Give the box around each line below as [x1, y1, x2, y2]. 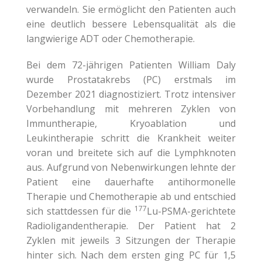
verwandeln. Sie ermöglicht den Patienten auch [26, 3, 236, 16]
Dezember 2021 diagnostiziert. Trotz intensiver [26, 88, 236, 101]
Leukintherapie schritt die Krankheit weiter [26, 132, 236, 145]
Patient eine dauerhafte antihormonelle [26, 175, 236, 189]
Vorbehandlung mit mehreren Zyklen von [26, 102, 236, 116]
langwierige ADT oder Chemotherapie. [26, 32, 195, 46]
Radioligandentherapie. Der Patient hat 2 [26, 219, 236, 233]
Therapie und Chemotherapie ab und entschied [26, 190, 236, 204]
